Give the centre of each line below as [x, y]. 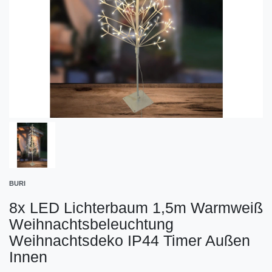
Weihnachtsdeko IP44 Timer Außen [130, 240]
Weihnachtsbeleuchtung [91, 224]
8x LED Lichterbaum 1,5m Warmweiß [136, 207]
